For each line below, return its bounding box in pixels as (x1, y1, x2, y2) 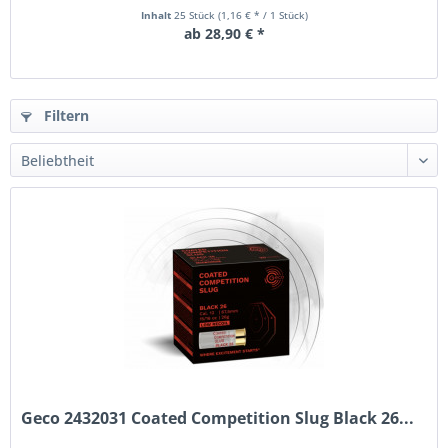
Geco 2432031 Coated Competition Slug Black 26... (21, 407, 415, 430)
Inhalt (140, 8, 174, 22)
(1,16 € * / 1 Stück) (217, 8, 308, 22)
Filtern (40, 106, 89, 125)
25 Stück (173, 8, 218, 22)
